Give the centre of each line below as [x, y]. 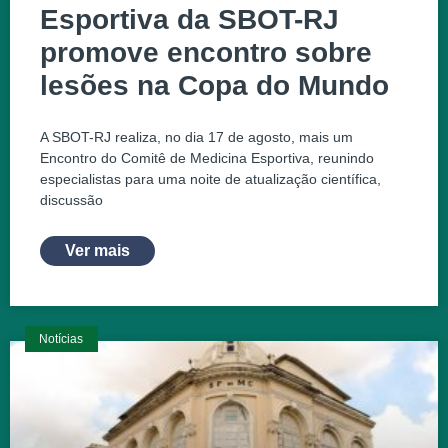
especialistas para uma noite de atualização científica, [210, 179]
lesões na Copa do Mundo [214, 86]
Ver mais [97, 251]
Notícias [61, 339]
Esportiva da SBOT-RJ [189, 20]
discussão [71, 200]
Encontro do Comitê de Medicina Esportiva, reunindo [207, 158]
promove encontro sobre [206, 53]
